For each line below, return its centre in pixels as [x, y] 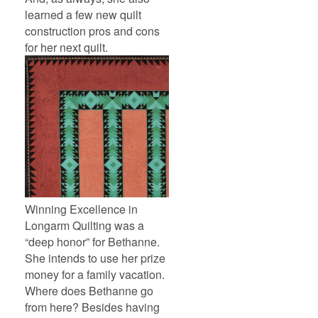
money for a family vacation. [95, 274]
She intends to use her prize [95, 258]
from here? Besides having [92, 307]
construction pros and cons [92, 31]
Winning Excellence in [81, 209]
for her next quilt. [66, 48]
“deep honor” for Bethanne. [92, 241]
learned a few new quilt [83, 15]
